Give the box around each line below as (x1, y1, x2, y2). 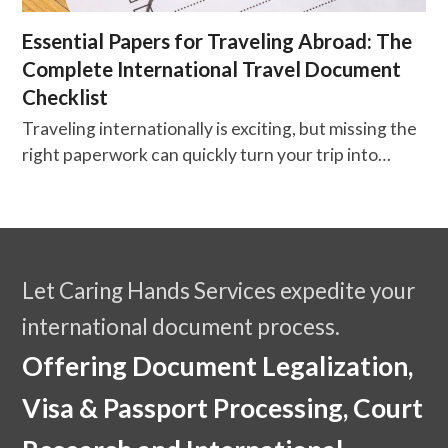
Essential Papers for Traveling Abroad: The (22, 29, 413, 54)
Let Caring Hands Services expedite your (22, 277, 416, 305)
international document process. (22, 313, 341, 341)
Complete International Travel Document (22, 57, 402, 82)
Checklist (22, 85, 109, 110)
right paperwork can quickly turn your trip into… (22, 144, 392, 166)
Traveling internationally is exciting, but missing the (22, 118, 418, 140)
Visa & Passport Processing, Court (22, 392, 424, 425)
